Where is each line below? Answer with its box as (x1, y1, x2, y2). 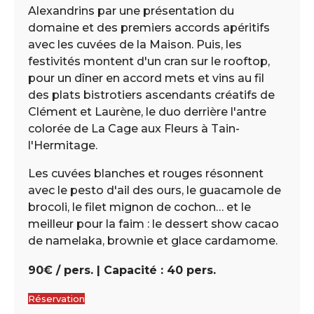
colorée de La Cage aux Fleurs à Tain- (28, 121, 240, 135)
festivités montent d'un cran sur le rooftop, (28, 54, 270, 68)
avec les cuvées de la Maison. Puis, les (28, 37, 242, 51)
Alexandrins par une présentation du (28, 4, 234, 18)
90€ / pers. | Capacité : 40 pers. (28, 263, 216, 277)
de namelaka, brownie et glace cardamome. (28, 233, 278, 247)
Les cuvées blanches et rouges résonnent (28, 166, 264, 180)
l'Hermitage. (28, 138, 97, 152)
